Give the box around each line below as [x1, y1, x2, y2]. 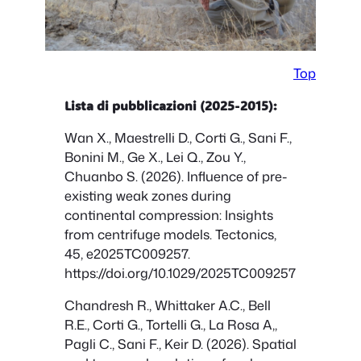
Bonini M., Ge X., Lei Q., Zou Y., [64, 147, 246, 166]
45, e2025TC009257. [64, 243, 190, 263]
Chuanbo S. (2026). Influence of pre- [64, 166, 287, 185]
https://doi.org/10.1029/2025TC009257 [64, 263, 296, 282]
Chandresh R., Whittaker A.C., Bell [64, 295, 271, 314]
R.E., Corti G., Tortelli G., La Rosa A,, [64, 314, 277, 334]
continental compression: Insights [64, 205, 273, 224]
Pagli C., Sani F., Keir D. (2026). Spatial [64, 334, 297, 353]
